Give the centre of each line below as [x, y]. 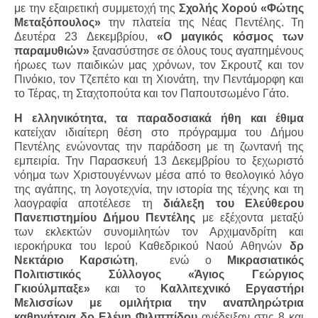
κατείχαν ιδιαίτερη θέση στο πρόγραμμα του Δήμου [159, 132]
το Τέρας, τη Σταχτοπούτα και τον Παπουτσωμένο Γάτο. [152, 94]
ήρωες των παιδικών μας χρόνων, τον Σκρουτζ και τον [159, 65]
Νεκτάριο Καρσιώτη [75, 260]
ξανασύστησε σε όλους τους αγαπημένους [198, 51]
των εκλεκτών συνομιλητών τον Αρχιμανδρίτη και [159, 231]
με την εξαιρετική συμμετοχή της [97, 9]
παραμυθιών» [52, 51]
